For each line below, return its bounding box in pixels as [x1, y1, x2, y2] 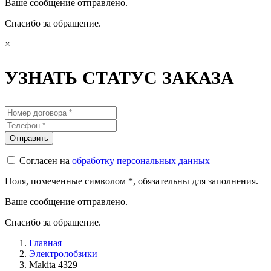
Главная [29, 238, 62, 248]
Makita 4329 [29, 260, 77, 270]
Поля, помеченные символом [5, 176, 128, 186]
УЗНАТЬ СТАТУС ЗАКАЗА [5, 68, 234, 88]
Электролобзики [29, 249, 97, 259]
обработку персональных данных [72, 155, 210, 166]
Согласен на [19, 155, 72, 166]
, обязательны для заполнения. [133, 176, 258, 186]
